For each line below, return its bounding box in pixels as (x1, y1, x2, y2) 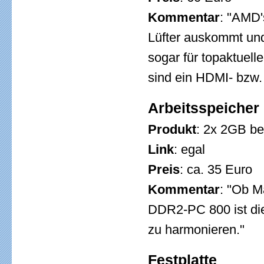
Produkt (148, 122, 196, 137)
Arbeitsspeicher (148, 100, 259, 116)
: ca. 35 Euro (180, 162, 252, 177)
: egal (174, 142, 205, 157)
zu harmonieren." (148, 222, 245, 237)
